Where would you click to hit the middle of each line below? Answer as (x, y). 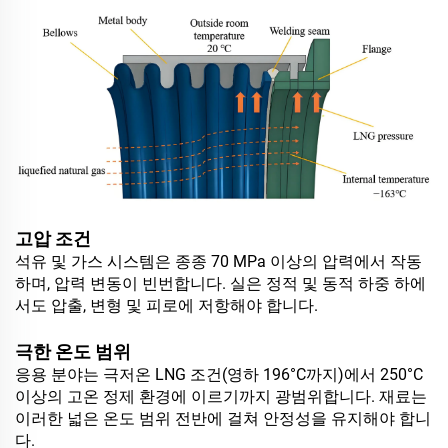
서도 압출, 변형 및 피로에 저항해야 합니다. (166, 305)
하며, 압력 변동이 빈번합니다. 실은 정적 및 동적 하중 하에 (220, 283)
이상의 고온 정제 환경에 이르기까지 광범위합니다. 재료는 (221, 396)
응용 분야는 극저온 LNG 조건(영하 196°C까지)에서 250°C (219, 374)
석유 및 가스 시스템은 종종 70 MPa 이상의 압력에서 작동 (218, 261)
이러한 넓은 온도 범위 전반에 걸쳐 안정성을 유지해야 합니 (223, 418)
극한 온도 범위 (73, 351)
